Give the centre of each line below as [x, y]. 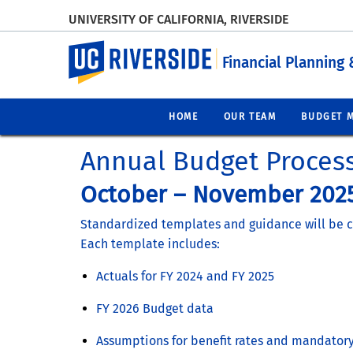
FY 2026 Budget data [155, 308]
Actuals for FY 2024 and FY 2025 [185, 276]
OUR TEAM [250, 116]
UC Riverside [105, 49]
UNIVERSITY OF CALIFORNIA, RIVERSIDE [178, 19]
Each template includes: [150, 243]
